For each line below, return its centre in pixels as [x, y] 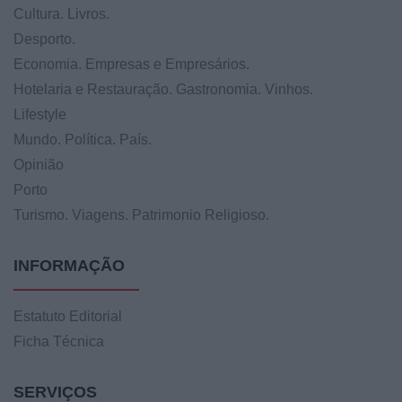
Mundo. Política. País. [83, 139]
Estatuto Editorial [68, 316]
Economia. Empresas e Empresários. [131, 64]
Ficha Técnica [59, 341]
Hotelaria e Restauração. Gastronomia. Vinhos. [163, 89]
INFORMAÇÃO [69, 265]
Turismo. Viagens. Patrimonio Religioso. [141, 214]
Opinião [39, 164]
